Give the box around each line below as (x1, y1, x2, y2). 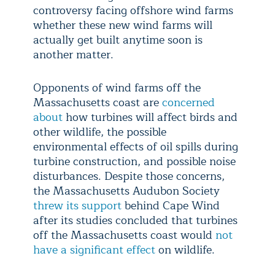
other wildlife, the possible (33, 122, 166, 141)
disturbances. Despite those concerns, (33, 166, 225, 185)
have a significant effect (33, 240, 155, 259)
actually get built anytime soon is (33, 30, 203, 49)
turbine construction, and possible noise (33, 152, 236, 171)
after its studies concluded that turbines (33, 211, 238, 230)
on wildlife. (155, 240, 215, 259)
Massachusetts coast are (33, 93, 162, 112)
